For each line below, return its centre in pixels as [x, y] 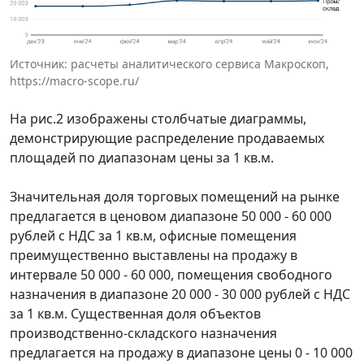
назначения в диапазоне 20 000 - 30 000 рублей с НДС [180, 295]
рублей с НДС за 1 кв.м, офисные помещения [153, 236]
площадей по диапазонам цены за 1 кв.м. [142, 158]
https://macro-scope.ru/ [74, 81]
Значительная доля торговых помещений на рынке [175, 197]
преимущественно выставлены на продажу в [154, 256]
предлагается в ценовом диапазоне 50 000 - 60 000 [171, 217]
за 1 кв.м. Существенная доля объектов [135, 314]
